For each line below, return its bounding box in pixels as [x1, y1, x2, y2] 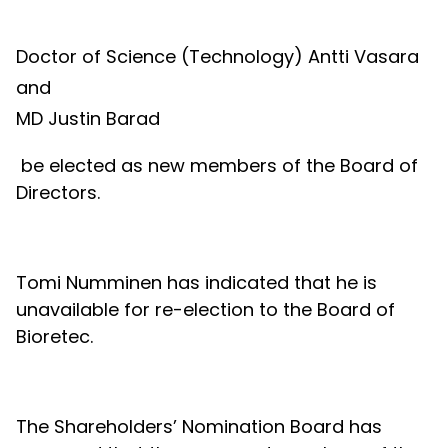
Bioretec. [16, 324, 93, 349]
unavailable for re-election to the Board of [16, 297, 395, 322]
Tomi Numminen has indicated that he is [16, 270, 377, 295]
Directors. [16, 180, 100, 205]
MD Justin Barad [16, 106, 160, 131]
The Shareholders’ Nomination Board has [16, 414, 382, 439]
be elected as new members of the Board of [21, 153, 418, 178]
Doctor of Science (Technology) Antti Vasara [16, 44, 419, 69]
